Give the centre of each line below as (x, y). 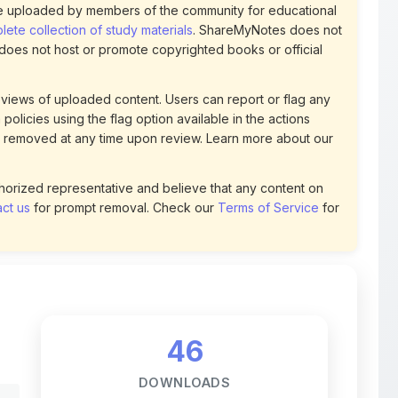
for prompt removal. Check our (124, 158)
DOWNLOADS (184, 333)
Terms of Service (268, 158)
